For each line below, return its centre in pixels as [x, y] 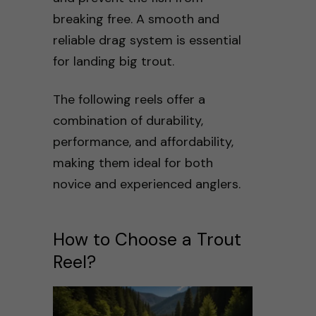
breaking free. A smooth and [136, 19]
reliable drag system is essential [147, 41]
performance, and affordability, [143, 142]
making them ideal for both [133, 163]
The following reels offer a [129, 100]
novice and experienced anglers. [146, 184]
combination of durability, [128, 121]
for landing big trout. [113, 62]
